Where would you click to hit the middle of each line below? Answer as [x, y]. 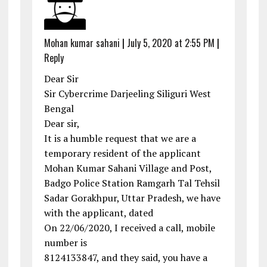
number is [65, 243]
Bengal [59, 109]
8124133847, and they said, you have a [125, 258]
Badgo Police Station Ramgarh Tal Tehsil [132, 183]
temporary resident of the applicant [122, 153]
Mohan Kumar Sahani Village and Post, [128, 168]
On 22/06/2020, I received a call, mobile [129, 228]
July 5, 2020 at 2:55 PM [170, 43]
